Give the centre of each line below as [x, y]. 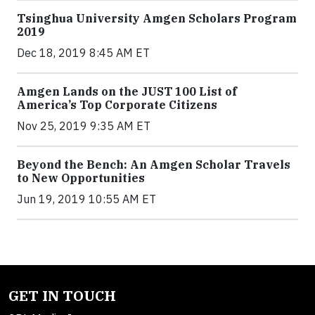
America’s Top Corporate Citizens [117, 104]
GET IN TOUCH [62, 295]
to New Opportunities [81, 178]
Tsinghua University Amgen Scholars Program [157, 18]
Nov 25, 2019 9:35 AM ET [84, 126]
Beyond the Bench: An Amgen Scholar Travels [154, 164]
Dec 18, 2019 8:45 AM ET [83, 52]
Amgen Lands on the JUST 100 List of [127, 91]
